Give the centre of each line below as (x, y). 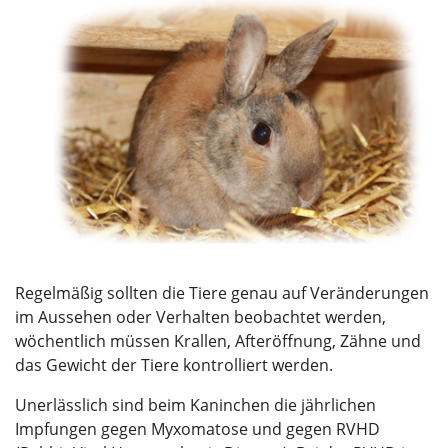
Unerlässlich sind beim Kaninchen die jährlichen (195, 404)
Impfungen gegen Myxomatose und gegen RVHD (197, 428)
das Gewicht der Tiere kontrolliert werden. (174, 364)
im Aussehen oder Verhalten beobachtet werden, (200, 316)
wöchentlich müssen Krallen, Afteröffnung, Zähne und (218, 340)
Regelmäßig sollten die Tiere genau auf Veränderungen (222, 292)
